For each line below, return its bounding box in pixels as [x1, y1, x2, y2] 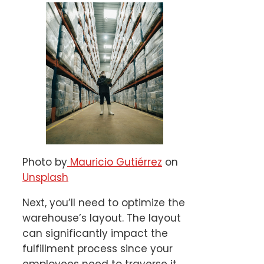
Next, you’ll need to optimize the [22, 195, 185, 210]
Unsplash [22, 170, 68, 184]
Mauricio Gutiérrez [67, 154, 162, 169]
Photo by [22, 154, 67, 169]
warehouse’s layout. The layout [22, 210, 181, 225]
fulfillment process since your [22, 241, 173, 256]
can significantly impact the [22, 226, 168, 240]
